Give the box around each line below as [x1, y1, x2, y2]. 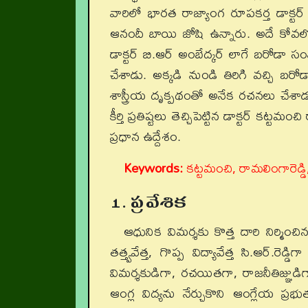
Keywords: [124, 155, 183, 181]
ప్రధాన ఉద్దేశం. [110, 123, 181, 149]
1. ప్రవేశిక [110, 181, 186, 223]
